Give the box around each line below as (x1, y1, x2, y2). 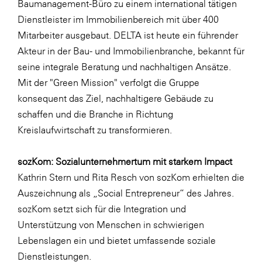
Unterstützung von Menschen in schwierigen (18, 219, 204, 230)
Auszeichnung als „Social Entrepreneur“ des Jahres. (18, 187, 234, 198)
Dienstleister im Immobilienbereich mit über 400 (18, 13, 219, 25)
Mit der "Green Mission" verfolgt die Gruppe (18, 77, 199, 88)
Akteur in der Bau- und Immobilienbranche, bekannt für (18, 45, 244, 56)
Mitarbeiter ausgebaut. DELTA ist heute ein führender (18, 29, 238, 40)
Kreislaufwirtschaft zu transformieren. (18, 124, 172, 135)
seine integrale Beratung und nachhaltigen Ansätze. (18, 61, 231, 72)
